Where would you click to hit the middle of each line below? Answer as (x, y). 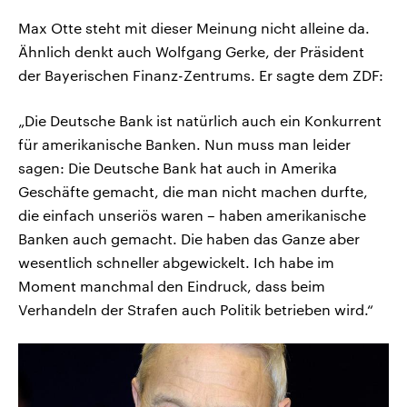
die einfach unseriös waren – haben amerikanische (192, 215)
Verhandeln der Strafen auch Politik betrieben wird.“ (196, 310)
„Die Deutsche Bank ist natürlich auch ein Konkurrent (200, 121)
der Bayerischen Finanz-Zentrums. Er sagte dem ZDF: (201, 75)
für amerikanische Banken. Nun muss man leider (184, 144)
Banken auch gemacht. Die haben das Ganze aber (189, 239)
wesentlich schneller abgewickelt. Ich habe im (176, 263)
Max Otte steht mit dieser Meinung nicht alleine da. (194, 28)
